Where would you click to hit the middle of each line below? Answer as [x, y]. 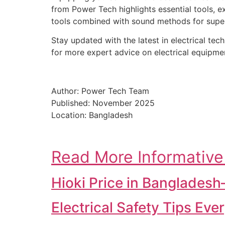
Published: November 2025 [103, 103]
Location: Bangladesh [92, 115]
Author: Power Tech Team [100, 91]
